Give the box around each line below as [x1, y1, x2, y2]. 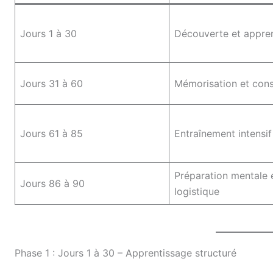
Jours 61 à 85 [20, 127, 83, 140]
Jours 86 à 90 [20, 177, 85, 190]
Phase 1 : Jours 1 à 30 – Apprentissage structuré [15, 246, 236, 259]
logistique [174, 185, 219, 197]
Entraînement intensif [174, 127, 272, 140]
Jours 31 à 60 [20, 77, 83, 90]
